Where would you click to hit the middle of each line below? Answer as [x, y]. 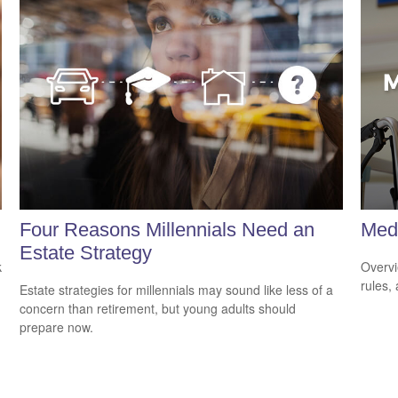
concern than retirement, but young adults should [158, 309]
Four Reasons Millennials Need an [167, 229]
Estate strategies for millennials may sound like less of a [177, 290]
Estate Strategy [86, 252]
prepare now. [57, 327]
